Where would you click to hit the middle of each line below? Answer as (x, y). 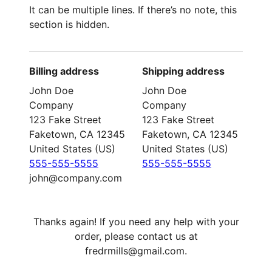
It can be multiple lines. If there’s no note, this (133, 10)
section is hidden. (69, 24)
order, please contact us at (136, 236)
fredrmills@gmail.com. (136, 251)
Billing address (64, 71)
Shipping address (183, 71)
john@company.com (76, 178)
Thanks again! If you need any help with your (136, 222)
